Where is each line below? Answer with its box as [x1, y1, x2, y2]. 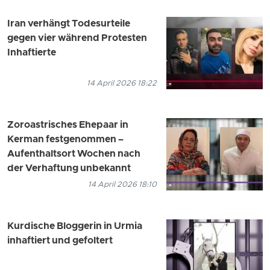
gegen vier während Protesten [7, 33, 147, 45]
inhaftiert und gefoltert [7, 235, 113, 248]
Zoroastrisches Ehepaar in [7, 119, 128, 132]
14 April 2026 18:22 [87, 78, 157, 89]
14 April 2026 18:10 [88, 180, 157, 190]
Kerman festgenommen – [7, 134, 124, 146]
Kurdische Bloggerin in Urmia [7, 221, 142, 233]
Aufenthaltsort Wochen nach [7, 148, 140, 161]
